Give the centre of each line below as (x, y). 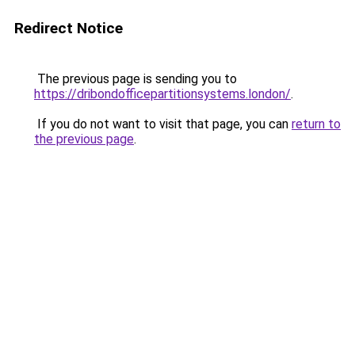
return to (316, 124)
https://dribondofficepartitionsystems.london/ (162, 94)
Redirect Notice (69, 28)
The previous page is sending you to (136, 79)
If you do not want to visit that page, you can (163, 124)
